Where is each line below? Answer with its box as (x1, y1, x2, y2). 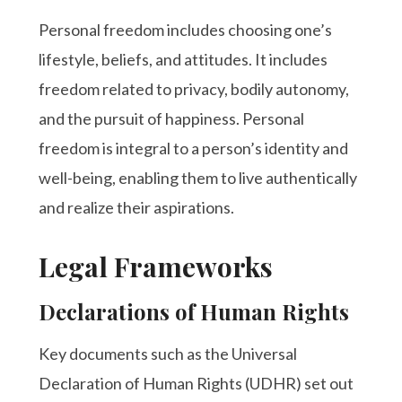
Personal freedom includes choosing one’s (39, 19, 333, 39)
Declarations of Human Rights (39, 296, 350, 326)
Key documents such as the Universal (39, 343, 298, 363)
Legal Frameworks (39, 248, 274, 284)
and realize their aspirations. (39, 197, 235, 217)
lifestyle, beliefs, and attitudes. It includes (39, 48, 328, 69)
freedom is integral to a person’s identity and (39, 137, 349, 158)
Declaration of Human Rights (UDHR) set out (39, 372, 354, 393)
